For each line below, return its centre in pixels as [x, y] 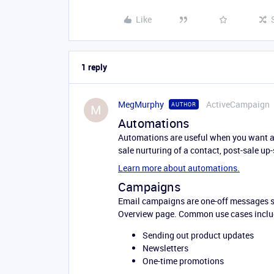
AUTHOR [184, 104]
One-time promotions [183, 261]
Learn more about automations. [179, 168]
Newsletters [165, 248]
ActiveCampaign [238, 104]
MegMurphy [141, 104]
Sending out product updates [198, 235]
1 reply [94, 67]
